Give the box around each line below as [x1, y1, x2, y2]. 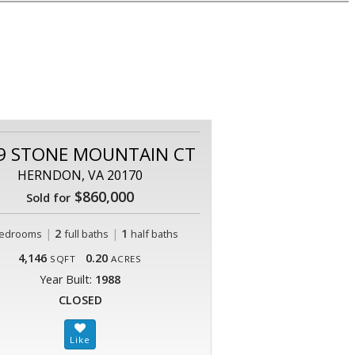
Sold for [26, 189, 71, 205]
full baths [63, 226, 109, 241]
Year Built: [40, 271, 95, 287]
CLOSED [58, 292, 102, 307]
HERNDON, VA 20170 [17, 166, 143, 184]
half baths [130, 226, 178, 241]
